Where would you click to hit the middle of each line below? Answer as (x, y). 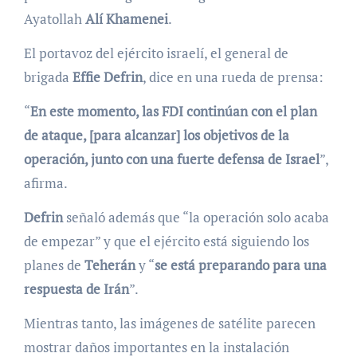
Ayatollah (54, 19)
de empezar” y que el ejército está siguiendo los (166, 241)
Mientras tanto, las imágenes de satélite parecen (169, 324)
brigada (48, 77)
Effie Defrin (107, 77)
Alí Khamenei (126, 19)
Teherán (111, 265)
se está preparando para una (240, 265)
